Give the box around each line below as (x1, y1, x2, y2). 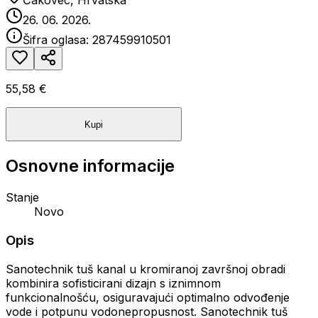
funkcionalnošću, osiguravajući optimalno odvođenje (6, 290, 290, 305)
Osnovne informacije (6, 155, 175, 177)
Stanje (6, 190, 39, 205)
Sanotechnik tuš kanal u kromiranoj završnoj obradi (6, 261, 285, 276)
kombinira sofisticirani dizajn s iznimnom (6, 275, 221, 290)
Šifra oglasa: (23, 33, 92, 48)
